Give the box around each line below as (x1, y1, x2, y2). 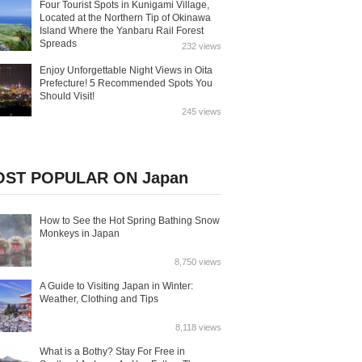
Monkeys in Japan (40, 228, 120, 239)
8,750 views (175, 257, 221, 267)
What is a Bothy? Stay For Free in (40, 346, 185, 357)
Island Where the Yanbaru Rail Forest (40, 25, 204, 36)
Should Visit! (40, 90, 95, 102)
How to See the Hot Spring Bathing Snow (40, 215, 220, 226)
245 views (182, 107, 221, 116)
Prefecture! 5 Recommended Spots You (40, 78, 213, 89)
